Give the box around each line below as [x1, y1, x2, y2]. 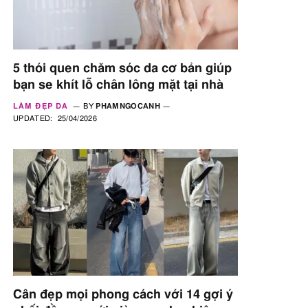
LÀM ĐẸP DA [13, 102, 68, 110]
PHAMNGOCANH [96, 102, 160, 110]
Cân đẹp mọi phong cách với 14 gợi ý [13, 288, 233, 301]
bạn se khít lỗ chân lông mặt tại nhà [13, 78, 223, 91]
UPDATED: [13, 114, 53, 122]
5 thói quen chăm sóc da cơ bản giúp [13, 62, 232, 75]
